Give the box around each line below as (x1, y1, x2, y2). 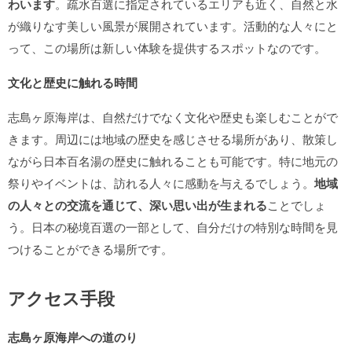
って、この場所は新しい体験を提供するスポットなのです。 (8, 39, 326, 56)
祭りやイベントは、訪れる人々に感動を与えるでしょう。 (8, 174, 314, 191)
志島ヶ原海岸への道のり (8, 328, 137, 346)
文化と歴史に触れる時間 (8, 74, 137, 91)
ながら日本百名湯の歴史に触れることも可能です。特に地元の (8, 152, 338, 169)
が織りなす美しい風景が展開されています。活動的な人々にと (8, 17, 338, 34)
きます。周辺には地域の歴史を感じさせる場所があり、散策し (8, 130, 338, 147)
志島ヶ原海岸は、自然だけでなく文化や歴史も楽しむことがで (8, 108, 338, 125)
